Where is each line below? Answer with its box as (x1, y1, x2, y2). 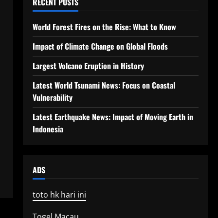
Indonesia (32, 123, 63, 135)
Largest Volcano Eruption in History (32, 60, 144, 72)
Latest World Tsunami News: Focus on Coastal (32, 79, 175, 91)
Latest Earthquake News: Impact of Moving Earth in (32, 111, 193, 123)
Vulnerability (32, 91, 73, 103)
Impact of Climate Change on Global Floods (32, 40, 168, 52)
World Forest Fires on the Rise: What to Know (32, 21, 176, 33)
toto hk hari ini (32, 189, 86, 200)
